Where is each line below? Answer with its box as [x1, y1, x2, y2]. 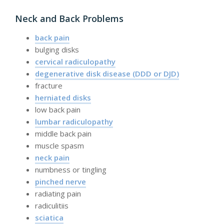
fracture [35, 80, 62, 91]
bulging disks [35, 44, 79, 55]
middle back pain [35, 128, 91, 139]
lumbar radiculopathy [35, 116, 113, 127]
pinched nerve [35, 176, 86, 187]
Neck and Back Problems [15, 12, 123, 24]
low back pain [35, 104, 80, 115]
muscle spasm [35, 140, 84, 151]
